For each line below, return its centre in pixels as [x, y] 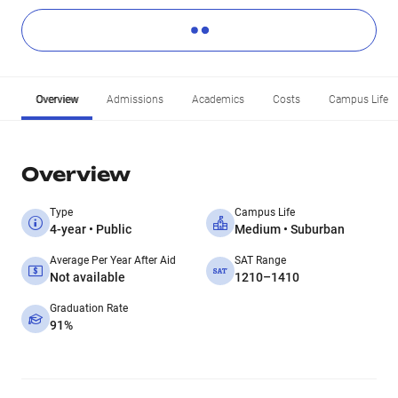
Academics [218, 99]
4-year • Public [91, 229]
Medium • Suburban [290, 229]
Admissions [135, 99]
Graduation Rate [89, 308]
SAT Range [260, 260]
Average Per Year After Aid [113, 260]
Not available [88, 277]
